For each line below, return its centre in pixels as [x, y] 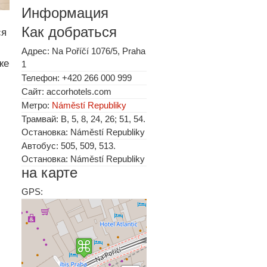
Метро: [37, 105]
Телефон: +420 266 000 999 [77, 78]
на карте [49, 173]
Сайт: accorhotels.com [66, 91]
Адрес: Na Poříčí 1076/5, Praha [83, 51]
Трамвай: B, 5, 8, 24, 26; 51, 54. [83, 119]
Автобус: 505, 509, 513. [69, 146]
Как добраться [69, 32]
